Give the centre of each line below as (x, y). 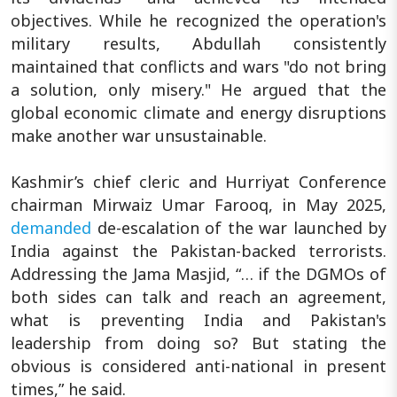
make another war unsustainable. (139, 135)
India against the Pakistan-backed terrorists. (198, 250)
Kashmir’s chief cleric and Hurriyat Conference (198, 181)
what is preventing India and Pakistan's (198, 319)
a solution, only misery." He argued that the (198, 89)
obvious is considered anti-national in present (198, 366)
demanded (54, 227)
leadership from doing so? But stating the (198, 343)
